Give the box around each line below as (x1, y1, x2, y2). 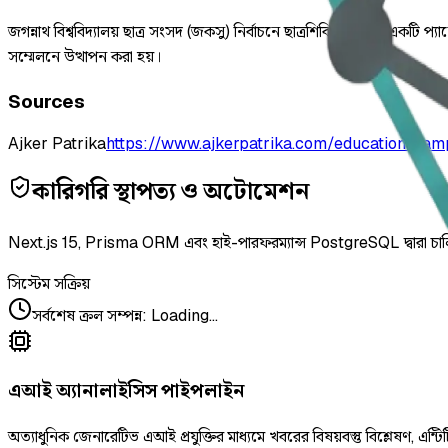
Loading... (151, 305, 218, 327)
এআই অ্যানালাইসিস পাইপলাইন (8, 378, 245, 404)
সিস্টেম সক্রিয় (8, 273, 90, 295)
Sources (8, 88, 85, 114)
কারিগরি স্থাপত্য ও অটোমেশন (32, 175, 309, 207)
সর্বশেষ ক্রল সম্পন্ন (32, 305, 142, 327)
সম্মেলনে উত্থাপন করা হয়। (8, 46, 161, 68)
